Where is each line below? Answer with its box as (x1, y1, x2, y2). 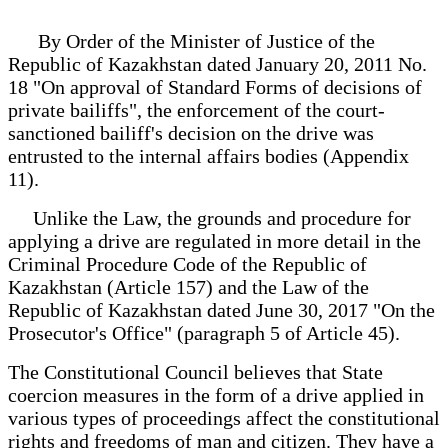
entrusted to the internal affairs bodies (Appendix (8, 144, 409, 167)
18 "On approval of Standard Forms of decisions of (8, 75, 422, 98)
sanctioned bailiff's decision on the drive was (8, 121, 374, 144)
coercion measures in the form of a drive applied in (8, 383, 424, 406)
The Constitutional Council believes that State (8, 360, 383, 383)
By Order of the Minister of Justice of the (8, 29, 375, 52)
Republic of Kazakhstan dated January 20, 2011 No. (8, 52, 427, 75)
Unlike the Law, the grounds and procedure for (8, 206, 411, 229)
